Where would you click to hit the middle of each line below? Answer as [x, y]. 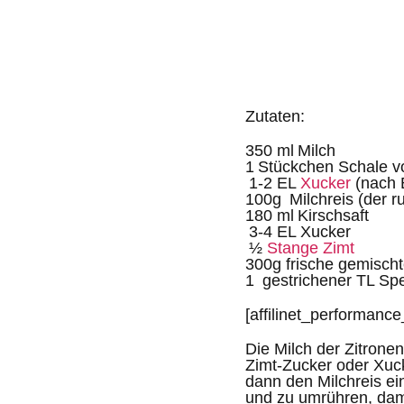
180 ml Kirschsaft [307, 216]
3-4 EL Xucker [298, 232]
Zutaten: [275, 116]
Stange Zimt [311, 248]
